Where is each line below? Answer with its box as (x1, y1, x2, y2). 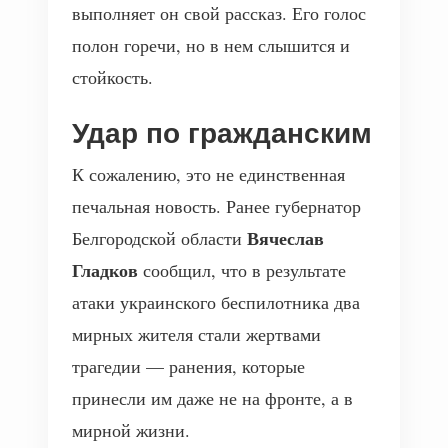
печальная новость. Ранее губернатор (72, 194, 361, 218)
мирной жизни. (72, 418, 190, 442)
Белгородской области (72, 226, 247, 250)
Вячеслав (247, 225, 324, 251)
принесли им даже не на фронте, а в (72, 386, 353, 410)
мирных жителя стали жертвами (72, 322, 321, 346)
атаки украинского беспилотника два (72, 290, 360, 314)
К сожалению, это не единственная (72, 162, 345, 186)
